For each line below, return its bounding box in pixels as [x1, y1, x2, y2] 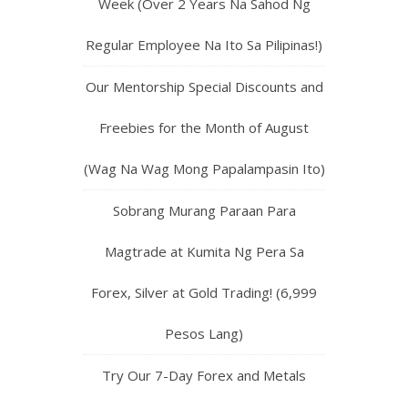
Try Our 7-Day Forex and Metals [102, 365, 306, 384]
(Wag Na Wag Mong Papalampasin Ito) [83, 158, 325, 178]
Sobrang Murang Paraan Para [112, 200, 296, 219]
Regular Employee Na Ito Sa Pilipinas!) [86, 35, 322, 54]
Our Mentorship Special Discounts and [85, 76, 323, 96]
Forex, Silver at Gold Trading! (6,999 [91, 282, 317, 301]
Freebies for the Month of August [99, 117, 309, 137]
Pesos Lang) [165, 323, 243, 342]
